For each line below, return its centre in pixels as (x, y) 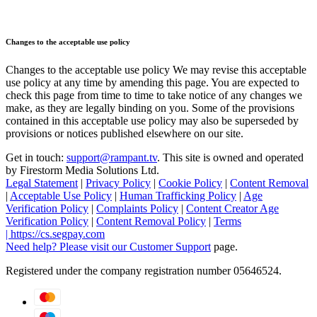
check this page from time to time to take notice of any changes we (154, 95)
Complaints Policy (137, 208)
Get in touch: (36, 157)
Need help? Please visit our (68, 247)
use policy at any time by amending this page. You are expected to (152, 82)
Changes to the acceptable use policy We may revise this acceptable (156, 70)
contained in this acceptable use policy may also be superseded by (152, 121)
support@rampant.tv (112, 157)
